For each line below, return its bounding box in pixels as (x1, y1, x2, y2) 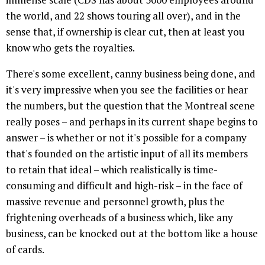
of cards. (6, 242, 44, 256)
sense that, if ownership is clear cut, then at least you (6, 24, 245, 38)
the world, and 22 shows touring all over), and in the (6, 8, 241, 22)
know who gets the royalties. (6, 40, 135, 54)
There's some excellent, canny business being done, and (6, 66, 256, 80)
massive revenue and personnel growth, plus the (6, 194, 225, 208)
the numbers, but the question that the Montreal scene (6, 98, 255, 112)
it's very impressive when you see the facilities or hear (6, 82, 248, 96)
